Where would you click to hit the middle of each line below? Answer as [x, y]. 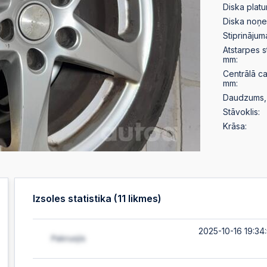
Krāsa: [235, 126]
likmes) [144, 198]
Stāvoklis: [242, 112]
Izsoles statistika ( [75, 198]
